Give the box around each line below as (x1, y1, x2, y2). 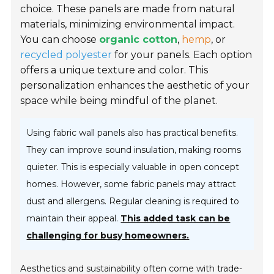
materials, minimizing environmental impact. (20, 18, 235, 30)
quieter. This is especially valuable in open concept (26, 161, 240, 172)
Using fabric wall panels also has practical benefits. (26, 127, 239, 138)
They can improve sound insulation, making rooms (26, 144, 242, 155)
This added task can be (120, 212, 231, 224)
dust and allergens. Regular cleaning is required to (26, 195, 240, 207)
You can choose (20, 33, 100, 45)
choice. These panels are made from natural (20, 2, 235, 15)
